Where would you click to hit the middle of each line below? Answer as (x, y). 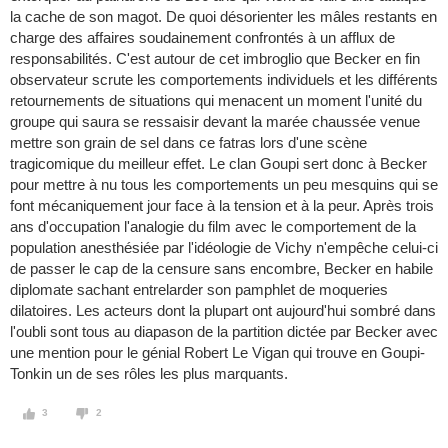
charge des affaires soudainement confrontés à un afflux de (202, 38)
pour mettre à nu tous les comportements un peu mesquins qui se (224, 185)
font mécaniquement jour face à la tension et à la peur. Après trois (222, 206)
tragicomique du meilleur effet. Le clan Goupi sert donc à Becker (218, 164)
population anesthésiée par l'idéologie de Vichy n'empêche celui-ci (224, 248)
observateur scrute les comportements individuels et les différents (224, 80)
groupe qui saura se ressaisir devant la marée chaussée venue (215, 122)
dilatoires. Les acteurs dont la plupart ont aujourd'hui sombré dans (223, 311)
